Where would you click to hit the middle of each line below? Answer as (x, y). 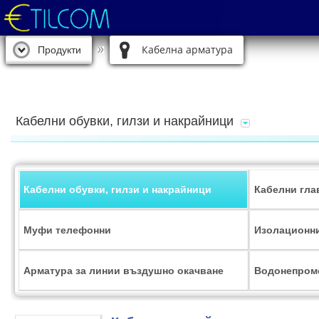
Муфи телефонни (67, 230)
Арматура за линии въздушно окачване (124, 271)
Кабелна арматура (187, 49)
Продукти (59, 50)
